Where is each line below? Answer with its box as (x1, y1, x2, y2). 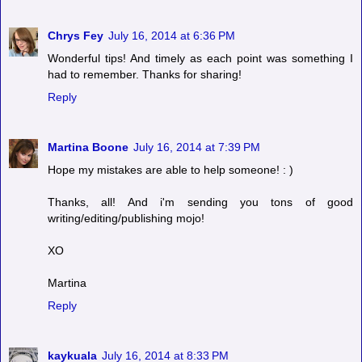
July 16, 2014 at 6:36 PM (108, 28, 235, 42)
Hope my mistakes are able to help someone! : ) (48, 162, 293, 176)
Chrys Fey (48, 28, 103, 42)
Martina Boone (48, 140, 128, 154)
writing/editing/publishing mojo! (48, 211, 204, 225)
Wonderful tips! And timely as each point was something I (48, 51, 353, 65)
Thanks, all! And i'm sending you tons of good (48, 195, 353, 208)
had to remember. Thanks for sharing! (48, 67, 242, 81)
